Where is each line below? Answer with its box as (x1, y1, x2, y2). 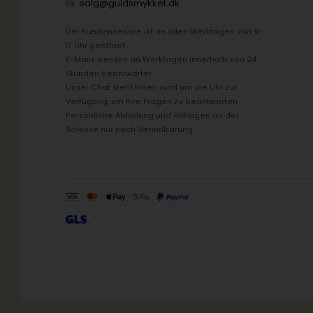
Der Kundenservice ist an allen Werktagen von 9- (66, 26, 263, 37)
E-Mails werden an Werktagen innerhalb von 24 (66, 54, 257, 65)
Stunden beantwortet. (66, 68, 154, 79)
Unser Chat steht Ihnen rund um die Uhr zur (66, 82, 238, 93)
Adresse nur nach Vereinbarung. (66, 124, 195, 135)
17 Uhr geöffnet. (66, 40, 127, 51)
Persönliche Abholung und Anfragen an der (66, 110, 240, 121)
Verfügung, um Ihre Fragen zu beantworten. (66, 96, 240, 107)
